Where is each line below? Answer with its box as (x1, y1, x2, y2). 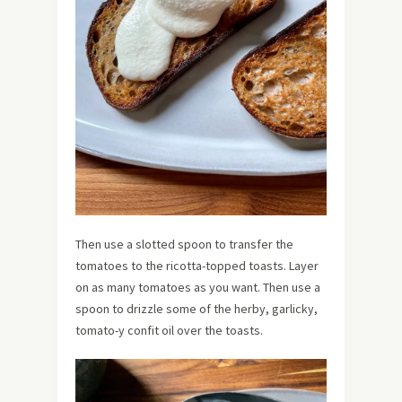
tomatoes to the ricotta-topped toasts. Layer (75, 258, 319, 275)
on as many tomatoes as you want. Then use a (75, 279, 320, 296)
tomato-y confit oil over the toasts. (75, 322, 263, 339)
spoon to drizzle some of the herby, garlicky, (75, 301, 318, 318)
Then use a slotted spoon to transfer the (75, 236, 293, 253)
